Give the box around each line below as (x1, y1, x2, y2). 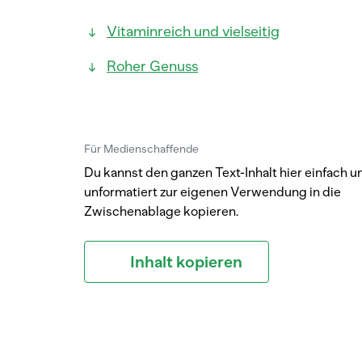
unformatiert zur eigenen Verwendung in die (84, 184, 341, 200)
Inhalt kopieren (130, 252, 242, 271)
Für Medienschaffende (84, 142, 199, 156)
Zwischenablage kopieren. (84, 204, 238, 219)
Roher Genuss (107, 57, 198, 75)
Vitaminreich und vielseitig (107, 23, 280, 40)
